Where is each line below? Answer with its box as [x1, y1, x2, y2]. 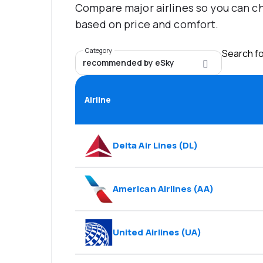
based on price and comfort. [75, 17, 219, 32]
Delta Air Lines [113, 139, 177, 152]
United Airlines [113, 226, 180, 239]
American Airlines [113, 183, 192, 195]
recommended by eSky [83, 57, 174, 69]
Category [85, 46, 112, 55]
